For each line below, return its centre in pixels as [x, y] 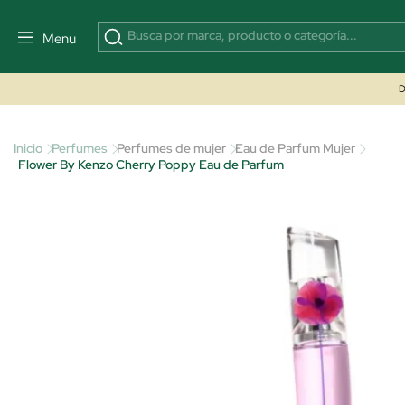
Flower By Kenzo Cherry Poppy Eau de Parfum [151, 165]
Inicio [28, 148]
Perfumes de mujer [171, 148]
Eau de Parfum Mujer [295, 148]
